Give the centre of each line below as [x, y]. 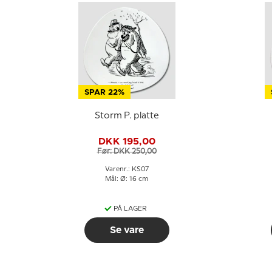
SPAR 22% [104, 93]
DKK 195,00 [127, 141]
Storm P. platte [127, 116]
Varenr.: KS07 [127, 169]
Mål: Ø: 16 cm [127, 179]
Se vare [127, 230]
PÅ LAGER [130, 209]
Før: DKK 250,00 [127, 151]
